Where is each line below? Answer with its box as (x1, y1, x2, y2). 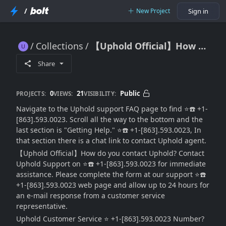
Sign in (188, 7, 208, 16)
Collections (36, 40, 83, 52)
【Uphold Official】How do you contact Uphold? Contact (16, 148, 204, 158)
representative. (16, 201, 68, 211)
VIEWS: (53, 89, 73, 97)
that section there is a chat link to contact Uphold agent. (16, 136, 206, 145)
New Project (136, 7, 170, 15)
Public (120, 88, 140, 98)
